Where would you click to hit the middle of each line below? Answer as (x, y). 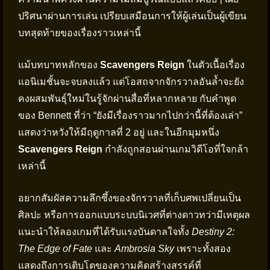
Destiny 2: (213, 232)
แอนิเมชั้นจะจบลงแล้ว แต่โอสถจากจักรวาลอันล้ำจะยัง (131, 82)
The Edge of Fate (55, 249)
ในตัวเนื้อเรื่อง (215, 65)
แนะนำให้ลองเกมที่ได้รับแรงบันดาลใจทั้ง (105, 232)
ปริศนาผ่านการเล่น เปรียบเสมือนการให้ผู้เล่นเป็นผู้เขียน (132, 16)
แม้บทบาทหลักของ (59, 65)
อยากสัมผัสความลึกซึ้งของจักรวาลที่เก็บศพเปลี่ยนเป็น (130, 198)
